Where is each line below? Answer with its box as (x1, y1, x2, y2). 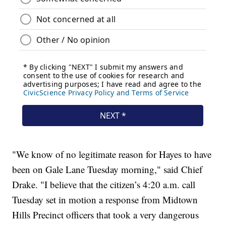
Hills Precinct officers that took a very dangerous (12, 208, 199, 221)
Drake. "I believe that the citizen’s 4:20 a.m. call (12, 178, 196, 191)
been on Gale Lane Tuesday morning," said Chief (12, 162, 203, 176)
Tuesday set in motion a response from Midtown (12, 193, 198, 206)
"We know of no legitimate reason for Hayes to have (12, 147, 212, 160)
